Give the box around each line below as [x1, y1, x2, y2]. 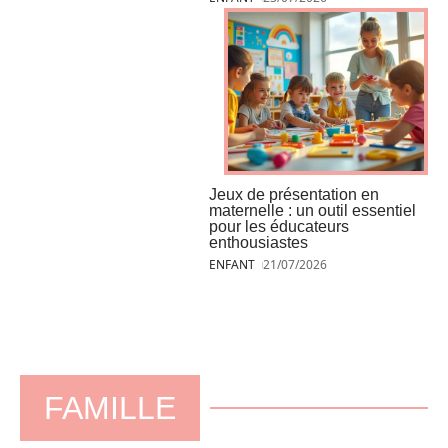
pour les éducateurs [209, 217, 349, 235]
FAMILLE [44, 389, 176, 426]
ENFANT [209, 255, 255, 273]
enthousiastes [209, 233, 308, 251]
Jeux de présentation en [209, 185, 379, 203]
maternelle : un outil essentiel [209, 201, 416, 219]
